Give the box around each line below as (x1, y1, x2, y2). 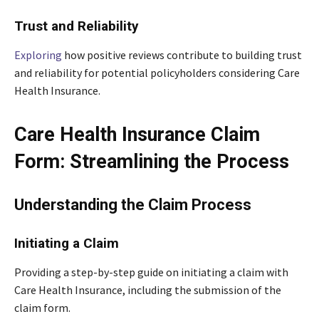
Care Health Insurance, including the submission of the (14, 283, 281, 298)
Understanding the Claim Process (14, 196, 251, 214)
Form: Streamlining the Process (14, 150, 289, 174)
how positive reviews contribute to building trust (62, 48, 302, 63)
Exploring (14, 48, 62, 63)
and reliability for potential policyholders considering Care (14, 66, 300, 80)
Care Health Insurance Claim (14, 123, 260, 147)
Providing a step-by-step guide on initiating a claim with (14, 265, 288, 280)
